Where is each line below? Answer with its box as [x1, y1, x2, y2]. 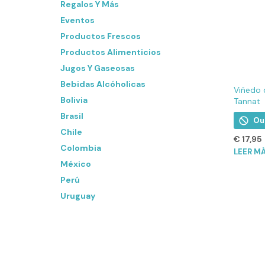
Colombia [60, 143, 101, 153]
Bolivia [60, 95, 88, 105]
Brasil [60, 111, 83, 121]
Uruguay [60, 190, 95, 201]
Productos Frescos [60, 31, 141, 41]
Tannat [233, 96, 260, 107]
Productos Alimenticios [60, 47, 161, 57]
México [60, 159, 91, 169]
